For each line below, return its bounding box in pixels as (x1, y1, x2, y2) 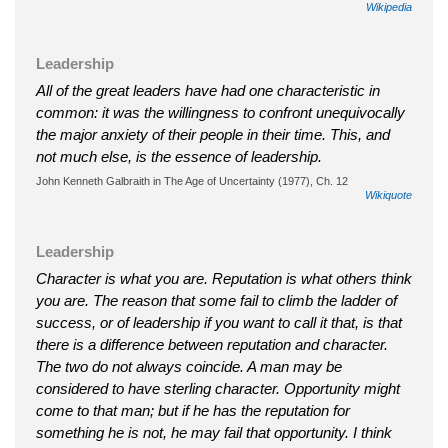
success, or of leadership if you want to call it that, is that (36, 313, 402, 331)
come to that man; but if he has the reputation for (36, 401, 350, 419)
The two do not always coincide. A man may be (36, 357, 342, 375)
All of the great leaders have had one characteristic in (36, 81, 380, 99)
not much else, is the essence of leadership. (36, 147, 322, 165)
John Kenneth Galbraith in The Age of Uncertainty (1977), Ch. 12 (36, 174, 348, 187)
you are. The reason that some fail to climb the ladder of (36, 291, 397, 309)
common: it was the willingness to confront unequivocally (36, 103, 405, 121)
